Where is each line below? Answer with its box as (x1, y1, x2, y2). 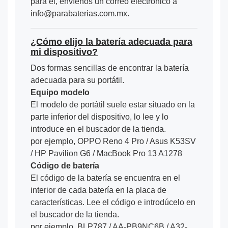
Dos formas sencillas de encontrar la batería (31, 63, 189, 72)
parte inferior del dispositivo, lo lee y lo (31, 112, 168, 121)
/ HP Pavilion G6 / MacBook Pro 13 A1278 (31, 149, 182, 158)
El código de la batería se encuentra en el (31, 173, 180, 182)
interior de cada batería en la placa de (31, 185, 166, 194)
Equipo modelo (31, 88, 90, 97)
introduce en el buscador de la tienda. (31, 124, 166, 133)
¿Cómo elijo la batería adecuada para (31, 36, 192, 47)
